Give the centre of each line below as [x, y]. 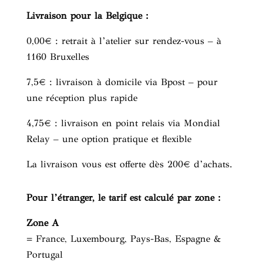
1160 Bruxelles [58, 57]
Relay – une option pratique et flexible [109, 139]
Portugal [44, 254]
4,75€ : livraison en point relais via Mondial [123, 123]
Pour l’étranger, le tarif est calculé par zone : [123, 198]
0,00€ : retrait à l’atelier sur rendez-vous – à [124, 41]
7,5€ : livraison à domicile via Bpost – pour [122, 82]
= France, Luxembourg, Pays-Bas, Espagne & [123, 239]
